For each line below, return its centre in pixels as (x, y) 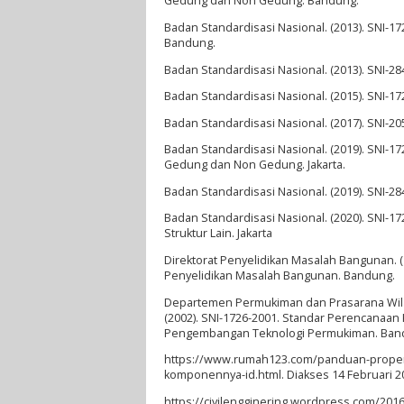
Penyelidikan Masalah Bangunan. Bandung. (280, 276)
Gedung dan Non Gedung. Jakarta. (255, 165)
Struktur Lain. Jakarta (218, 234)
